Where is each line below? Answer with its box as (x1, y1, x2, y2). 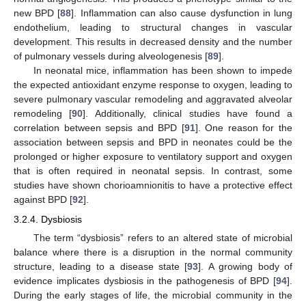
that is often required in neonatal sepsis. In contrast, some (14, 165, 292, 177)
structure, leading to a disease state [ (14, 260, 188, 272)
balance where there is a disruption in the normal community (14, 246, 292, 258)
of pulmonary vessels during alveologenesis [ (14, 51, 208, 62)
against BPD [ (14, 194, 72, 206)
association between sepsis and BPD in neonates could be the (14, 137, 292, 148)
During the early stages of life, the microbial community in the (14, 289, 292, 301)
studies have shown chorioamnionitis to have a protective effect (14, 180, 292, 191)
